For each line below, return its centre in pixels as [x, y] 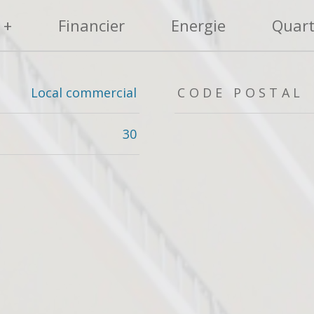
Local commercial [83, 93]
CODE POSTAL [241, 93]
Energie [198, 25]
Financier [91, 25]
